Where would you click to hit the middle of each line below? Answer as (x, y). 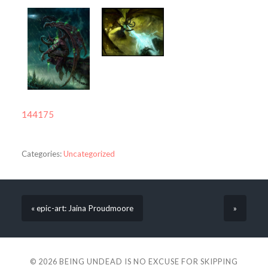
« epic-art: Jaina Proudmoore (82, 208)
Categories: (41, 154)
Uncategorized (89, 154)
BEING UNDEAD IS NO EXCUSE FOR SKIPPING (149, 261)
